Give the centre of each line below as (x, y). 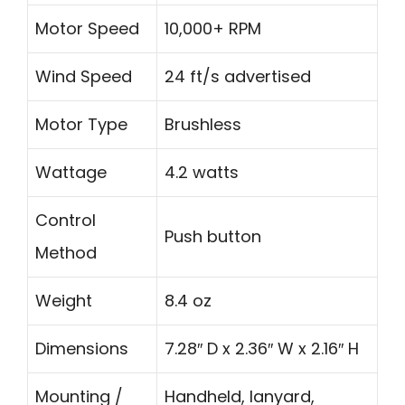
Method (66, 253)
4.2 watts (202, 173)
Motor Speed (87, 29)
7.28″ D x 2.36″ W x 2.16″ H (262, 349)
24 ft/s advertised (238, 77)
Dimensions (82, 349)
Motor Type (81, 125)
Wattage (71, 173)
